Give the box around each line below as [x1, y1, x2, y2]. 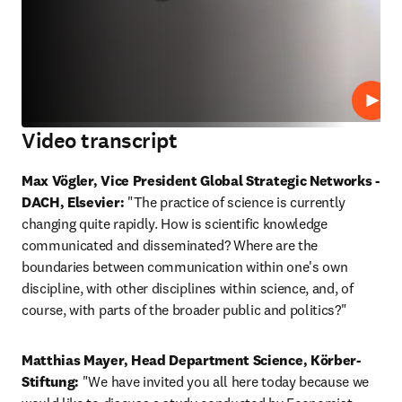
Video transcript [22, 127, 178, 155]
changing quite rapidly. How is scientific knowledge [22, 214, 328, 232]
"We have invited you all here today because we [79, 372, 370, 390]
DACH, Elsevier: [22, 193, 125, 211]
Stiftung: [22, 372, 80, 390]
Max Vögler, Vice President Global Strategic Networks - [22, 171, 380, 189]
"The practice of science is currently [124, 193, 346, 211]
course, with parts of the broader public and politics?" [22, 301, 347, 319]
